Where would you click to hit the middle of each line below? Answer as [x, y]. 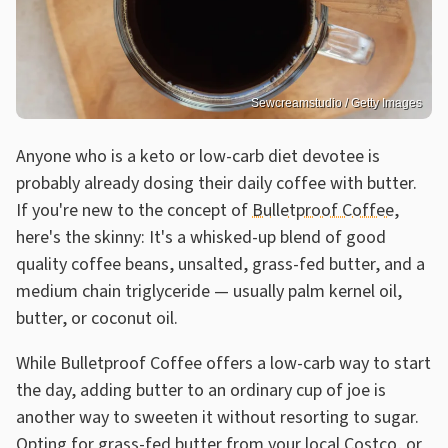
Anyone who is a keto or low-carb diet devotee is [198, 156]
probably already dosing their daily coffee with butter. [216, 183]
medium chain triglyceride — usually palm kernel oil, [209, 291]
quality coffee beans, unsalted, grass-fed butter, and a [220, 264]
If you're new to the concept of [134, 210]
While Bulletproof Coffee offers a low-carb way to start [223, 363]
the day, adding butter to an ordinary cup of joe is [201, 390]
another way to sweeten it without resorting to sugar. [217, 417]
